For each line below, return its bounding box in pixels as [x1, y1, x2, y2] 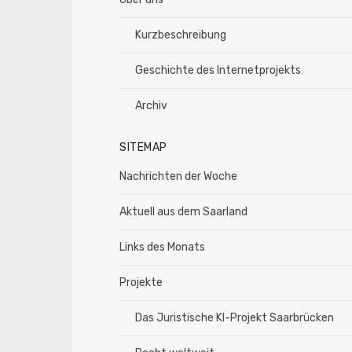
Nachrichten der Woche [119, 170, 237, 183]
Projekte [119, 276, 163, 289]
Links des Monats [119, 240, 205, 254]
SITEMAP [119, 141, 167, 154]
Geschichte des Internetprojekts [135, 64, 301, 77]
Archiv [135, 99, 167, 112]
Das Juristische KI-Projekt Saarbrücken [135, 311, 334, 324]
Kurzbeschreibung [135, 28, 226, 42]
